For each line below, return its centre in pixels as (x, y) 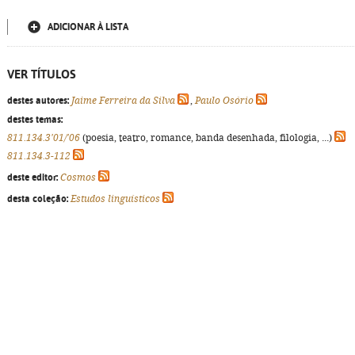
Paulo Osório (224, 101)
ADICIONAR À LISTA (88, 27)
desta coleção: (38, 199)
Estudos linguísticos (115, 199)
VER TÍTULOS (42, 74)
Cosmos (78, 177)
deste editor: (32, 177)
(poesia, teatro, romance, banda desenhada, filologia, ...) (207, 138)
